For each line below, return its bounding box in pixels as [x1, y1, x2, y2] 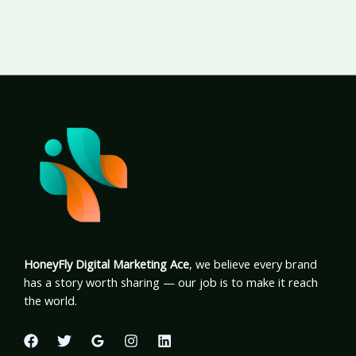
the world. [24, 292, 77, 308]
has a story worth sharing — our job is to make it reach [24, 273, 318, 290]
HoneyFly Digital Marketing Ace [24, 255, 189, 272]
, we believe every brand [189, 255, 317, 272]
